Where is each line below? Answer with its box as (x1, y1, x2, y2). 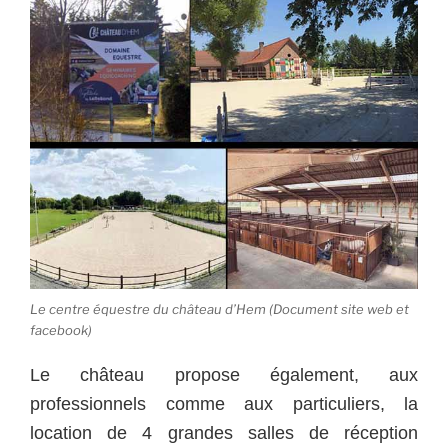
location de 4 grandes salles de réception (30, 422, 418, 443)
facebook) (30, 322, 92, 339)
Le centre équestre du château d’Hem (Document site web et (30, 301, 409, 318)
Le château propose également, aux (30, 364, 418, 385)
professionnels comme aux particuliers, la (30, 393, 418, 414)
